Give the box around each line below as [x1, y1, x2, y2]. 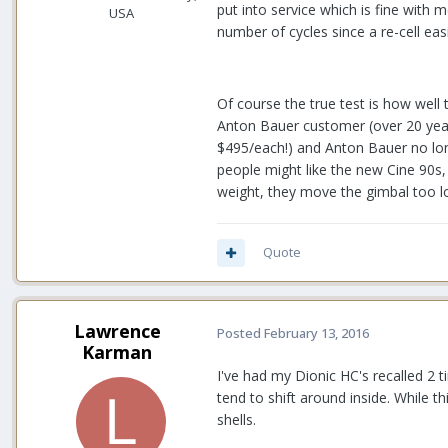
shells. [217, 410, 256, 430]
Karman [82, 340, 152, 365]
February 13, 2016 [264, 323, 369, 342]
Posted [217, 323, 264, 342]
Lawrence [73, 319, 161, 344]
